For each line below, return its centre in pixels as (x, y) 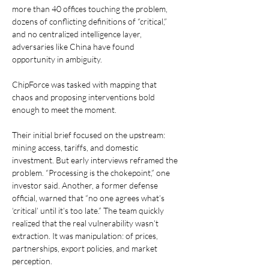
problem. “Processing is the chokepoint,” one (92, 172)
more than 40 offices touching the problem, (91, 8)
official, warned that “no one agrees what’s (89, 198)
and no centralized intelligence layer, (78, 34)
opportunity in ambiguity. (57, 59)
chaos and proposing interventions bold (84, 97)
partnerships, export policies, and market (86, 248)
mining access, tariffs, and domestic (76, 147)
